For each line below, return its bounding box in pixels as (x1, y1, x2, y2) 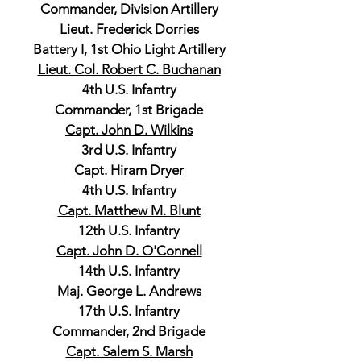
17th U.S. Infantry (78, 303, 180, 319)
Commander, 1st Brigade (55, 102, 203, 118)
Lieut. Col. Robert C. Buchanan (37, 61, 221, 77)
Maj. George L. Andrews (56, 283, 201, 299)
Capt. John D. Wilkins (65, 122, 193, 138)
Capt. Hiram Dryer (74, 162, 184, 178)
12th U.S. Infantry (78, 222, 180, 239)
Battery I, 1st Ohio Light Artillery (32, 41, 226, 57)
